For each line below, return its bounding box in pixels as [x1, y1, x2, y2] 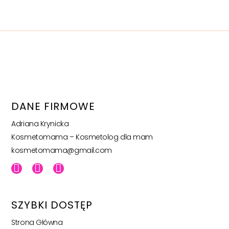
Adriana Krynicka [11, 118, 69, 129]
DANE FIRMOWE [11, 99, 96, 113]
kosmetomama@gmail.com [11, 145, 112, 155]
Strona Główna [11, 217, 63, 228]
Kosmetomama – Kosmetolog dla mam [11, 131, 155, 142]
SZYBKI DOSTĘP [11, 198, 93, 213]
